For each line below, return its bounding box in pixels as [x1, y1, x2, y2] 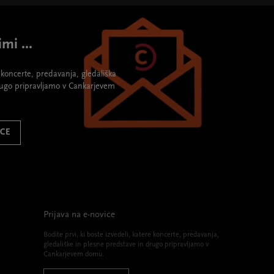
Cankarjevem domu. [43, 251, 104, 259]
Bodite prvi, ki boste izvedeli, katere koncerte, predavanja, [43, 231, 219, 239]
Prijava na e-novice [43, 210, 115, 220]
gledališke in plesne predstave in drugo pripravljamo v [43, 241, 209, 249]
